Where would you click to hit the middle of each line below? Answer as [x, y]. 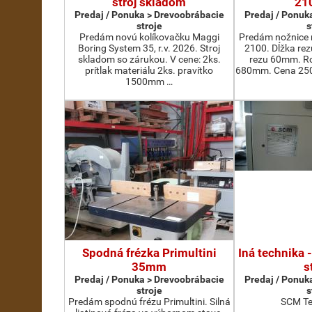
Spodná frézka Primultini [149, 253]
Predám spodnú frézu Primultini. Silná [149, 302]
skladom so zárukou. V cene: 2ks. [149, 59]
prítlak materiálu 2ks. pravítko [149, 70]
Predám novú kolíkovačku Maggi [149, 37]
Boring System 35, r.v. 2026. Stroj [149, 48]
